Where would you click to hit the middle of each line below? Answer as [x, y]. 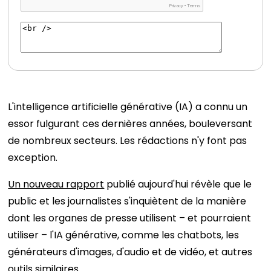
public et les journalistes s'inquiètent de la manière [127, 201]
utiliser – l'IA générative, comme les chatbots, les [124, 235]
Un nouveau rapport [56, 184]
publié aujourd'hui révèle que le [178, 184]
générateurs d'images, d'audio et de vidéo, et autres [130, 252]
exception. [33, 158]
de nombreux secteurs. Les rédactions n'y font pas [128, 141]
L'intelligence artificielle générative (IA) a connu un [128, 107]
